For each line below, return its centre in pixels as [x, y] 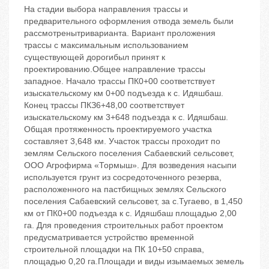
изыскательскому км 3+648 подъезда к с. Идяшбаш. [126, 117]
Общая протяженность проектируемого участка [118, 129]
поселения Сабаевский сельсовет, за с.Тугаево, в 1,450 [133, 201]
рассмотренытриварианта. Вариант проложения [120, 33]
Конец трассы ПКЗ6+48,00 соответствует [104, 105]
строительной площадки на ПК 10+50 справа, [114, 249]
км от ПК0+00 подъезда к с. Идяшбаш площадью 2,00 [130, 213]
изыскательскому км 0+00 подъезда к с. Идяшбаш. [124, 93]
